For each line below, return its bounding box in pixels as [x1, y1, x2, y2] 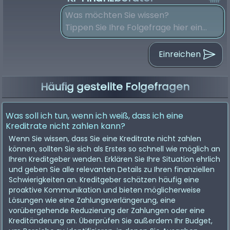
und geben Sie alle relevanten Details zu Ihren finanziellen [9, 164, 215, 175]
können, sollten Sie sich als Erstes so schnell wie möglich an [9, 144, 220, 154]
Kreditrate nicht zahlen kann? [6, 120, 125, 132]
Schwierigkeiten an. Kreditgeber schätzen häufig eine [9, 175, 199, 185]
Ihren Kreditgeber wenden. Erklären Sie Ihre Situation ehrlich [9, 154, 220, 164]
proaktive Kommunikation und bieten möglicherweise [9, 185, 201, 195]
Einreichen [159, 48, 201, 60]
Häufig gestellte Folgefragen [41, 80, 189, 94]
